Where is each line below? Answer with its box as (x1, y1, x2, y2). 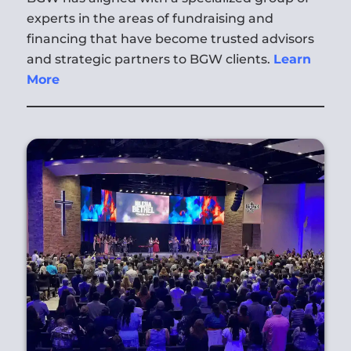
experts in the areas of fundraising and (26, 10, 273, 26)
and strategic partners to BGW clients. (26, 51, 273, 67)
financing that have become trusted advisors (26, 31, 314, 46)
